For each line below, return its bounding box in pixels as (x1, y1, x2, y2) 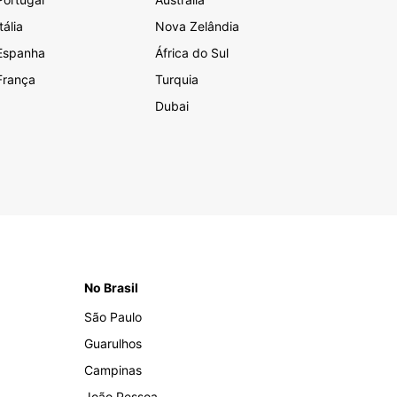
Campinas (84, 362, 143, 378)
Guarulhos (84, 336, 143, 352)
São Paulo (84, 309, 143, 325)
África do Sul (155, 45, 230, 61)
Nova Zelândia (155, 19, 240, 35)
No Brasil (84, 280, 139, 296)
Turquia (155, 72, 199, 88)
